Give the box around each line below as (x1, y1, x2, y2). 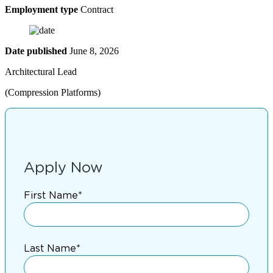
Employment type (5, 4, 78, 15)
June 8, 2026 (67, 45, 119, 56)
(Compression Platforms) (5, 87, 101, 97)
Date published (5, 45, 67, 56)
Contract (78, 4, 113, 15)
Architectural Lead (5, 66, 77, 77)
